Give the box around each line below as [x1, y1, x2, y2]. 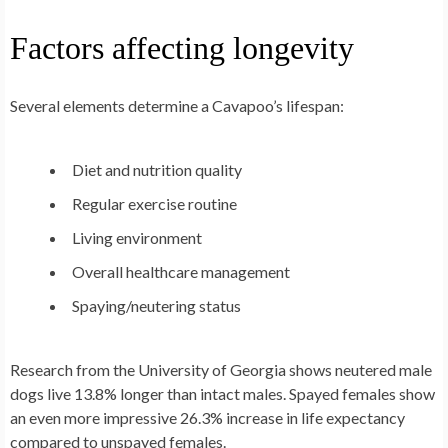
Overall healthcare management [72, 262, 290, 282]
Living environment [72, 228, 202, 248]
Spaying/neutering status [72, 296, 241, 316]
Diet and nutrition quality [72, 160, 242, 180]
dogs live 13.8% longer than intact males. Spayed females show [10, 384, 435, 404]
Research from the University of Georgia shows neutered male [10, 360, 432, 380]
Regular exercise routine [72, 194, 237, 214]
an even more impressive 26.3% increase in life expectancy [10, 408, 405, 428]
